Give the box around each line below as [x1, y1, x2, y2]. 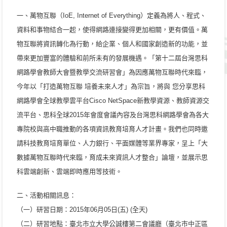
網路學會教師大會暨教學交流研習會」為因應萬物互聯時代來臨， [17, 68, 208, 76]
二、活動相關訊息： [17, 192, 76, 199]
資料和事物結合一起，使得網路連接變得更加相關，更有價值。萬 [17, 26, 208, 33]
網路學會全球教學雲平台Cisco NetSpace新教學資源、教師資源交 [17, 97, 209, 104]
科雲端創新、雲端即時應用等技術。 [17, 168, 122, 175]
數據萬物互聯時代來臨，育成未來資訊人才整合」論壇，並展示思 [17, 154, 208, 161]
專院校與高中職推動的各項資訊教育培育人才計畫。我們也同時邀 [17, 125, 208, 133]
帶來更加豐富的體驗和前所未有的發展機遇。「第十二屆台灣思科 [17, 54, 208, 62]
